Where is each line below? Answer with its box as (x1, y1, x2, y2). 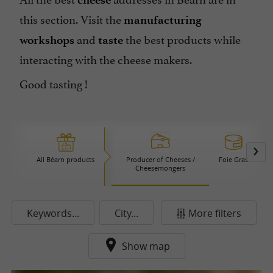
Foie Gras (219, 155, 249, 164)
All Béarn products (37, 155, 94, 164)
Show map (121, 239, 170, 253)
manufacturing (124, 13, 202, 27)
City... (115, 207, 138, 220)
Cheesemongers (135, 163, 186, 172)
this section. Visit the (19, 10, 124, 27)
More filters (188, 207, 241, 220)
